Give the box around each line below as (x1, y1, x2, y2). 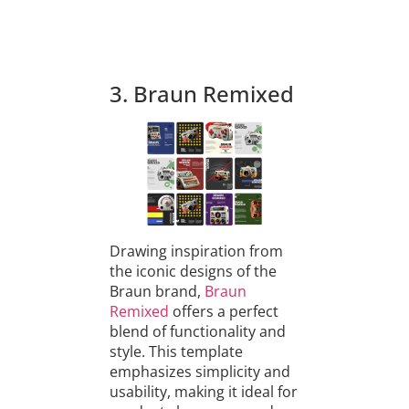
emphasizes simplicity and (109, 361, 290, 382)
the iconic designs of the (109, 260, 277, 281)
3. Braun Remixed (109, 78, 294, 109)
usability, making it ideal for (109, 381, 298, 402)
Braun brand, (109, 280, 204, 301)
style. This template (109, 341, 243, 362)
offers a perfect (168, 300, 278, 321)
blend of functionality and (109, 320, 286, 341)
